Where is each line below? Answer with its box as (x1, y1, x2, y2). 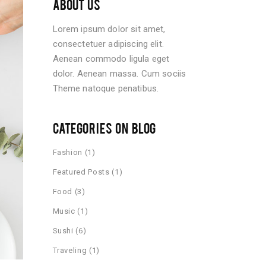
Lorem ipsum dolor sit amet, (52, 24, 166, 34)
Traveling (52, 246, 87, 255)
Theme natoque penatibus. (52, 83, 159, 94)
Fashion (52, 148, 83, 157)
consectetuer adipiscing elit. (52, 39, 164, 49)
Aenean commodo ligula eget (52, 53, 170, 64)
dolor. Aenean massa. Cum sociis (52, 68, 186, 79)
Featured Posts (52, 167, 110, 176)
